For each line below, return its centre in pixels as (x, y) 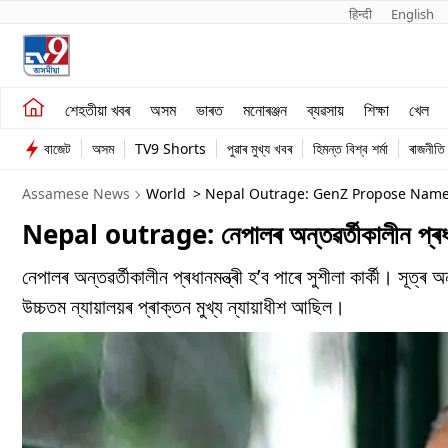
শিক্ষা (376, 109)
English (412, 14)
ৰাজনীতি (427, 148)
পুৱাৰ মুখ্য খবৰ (259, 148)
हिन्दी (361, 14)
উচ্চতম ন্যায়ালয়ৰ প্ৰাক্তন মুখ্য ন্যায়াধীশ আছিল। (183, 306)
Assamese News (76, 193)
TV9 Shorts (170, 148)
